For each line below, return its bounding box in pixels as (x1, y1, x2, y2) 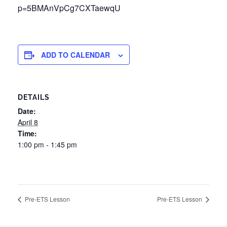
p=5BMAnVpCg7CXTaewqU (18, 2, 121, 14)
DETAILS (18, 93, 50, 101)
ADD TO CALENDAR (41, 49, 110, 60)
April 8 (18, 117, 38, 127)
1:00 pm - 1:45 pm (18, 139, 77, 149)
